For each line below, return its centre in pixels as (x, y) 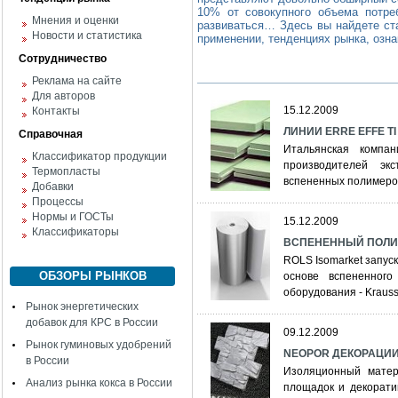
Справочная (51, 134)
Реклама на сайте (77, 81)
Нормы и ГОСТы (73, 217)
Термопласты (66, 171)
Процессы (58, 202)
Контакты (56, 111)
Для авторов (64, 96)
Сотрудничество (63, 59)
